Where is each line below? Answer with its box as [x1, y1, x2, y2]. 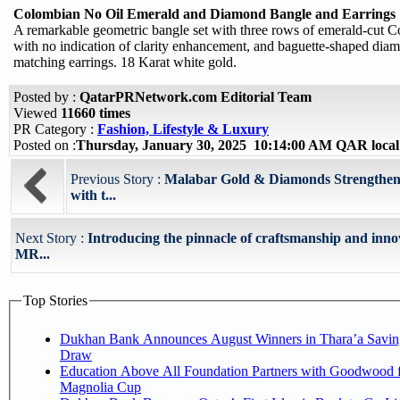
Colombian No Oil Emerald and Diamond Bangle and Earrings [13, 6, 396, 21]
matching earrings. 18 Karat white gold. [13, 54, 237, 70]
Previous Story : [71, 171, 164, 187]
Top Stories [23, 293, 87, 308]
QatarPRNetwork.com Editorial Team [79, 89, 312, 104]
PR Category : [13, 121, 97, 137]
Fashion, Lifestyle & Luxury [97, 121, 269, 137]
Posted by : [13, 89, 79, 104]
